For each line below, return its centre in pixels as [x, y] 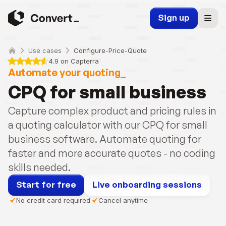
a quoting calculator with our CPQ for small [108, 125]
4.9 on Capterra [74, 61]
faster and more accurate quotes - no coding [112, 153]
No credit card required [53, 200]
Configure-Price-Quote [110, 50]
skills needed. [39, 167]
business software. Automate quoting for [105, 139]
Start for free [46, 184]
